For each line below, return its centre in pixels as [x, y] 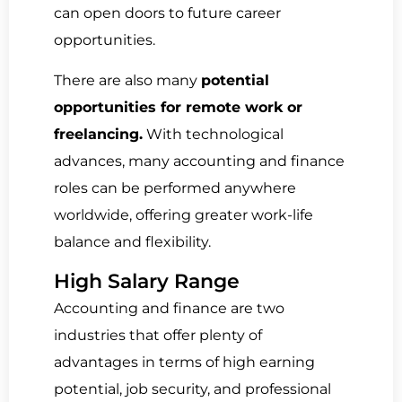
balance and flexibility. [132, 241]
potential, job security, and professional [192, 389]
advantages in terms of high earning [184, 363]
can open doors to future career [167, 13]
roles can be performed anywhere [175, 188]
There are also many [127, 80]
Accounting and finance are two [169, 309]
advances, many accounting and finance [199, 161]
